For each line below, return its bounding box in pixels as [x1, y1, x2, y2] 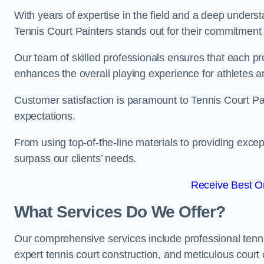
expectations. [14, 110, 78, 122]
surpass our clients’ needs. [14, 153, 137, 164]
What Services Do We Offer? [14, 203, 226, 221]
